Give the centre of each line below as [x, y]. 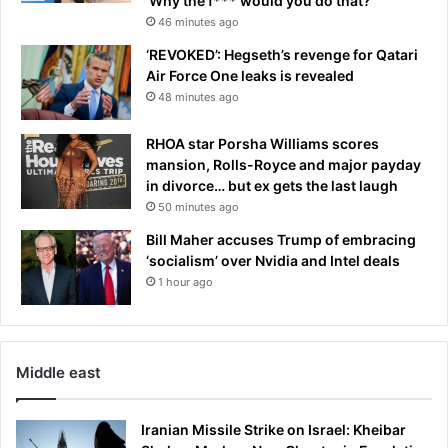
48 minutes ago [198, 96]
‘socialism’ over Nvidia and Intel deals [273, 260]
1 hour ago [185, 281]
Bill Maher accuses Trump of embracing [281, 239]
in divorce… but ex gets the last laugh [272, 185]
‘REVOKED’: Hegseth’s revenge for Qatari [282, 54]
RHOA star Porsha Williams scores [262, 143]
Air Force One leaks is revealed [250, 75]
